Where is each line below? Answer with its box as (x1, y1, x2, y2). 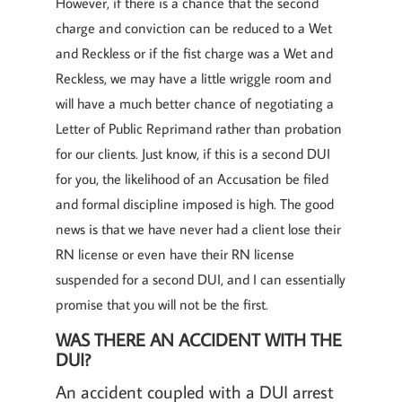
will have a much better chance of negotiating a (56, 94, 334, 112)
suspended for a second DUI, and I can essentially (56, 270, 345, 288)
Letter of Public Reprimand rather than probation (56, 119, 342, 137)
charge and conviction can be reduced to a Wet (56, 19, 332, 37)
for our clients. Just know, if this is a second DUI (56, 144, 330, 162)
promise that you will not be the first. (56, 295, 268, 313)
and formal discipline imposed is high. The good (56, 195, 334, 213)
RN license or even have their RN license (56, 245, 294, 263)
